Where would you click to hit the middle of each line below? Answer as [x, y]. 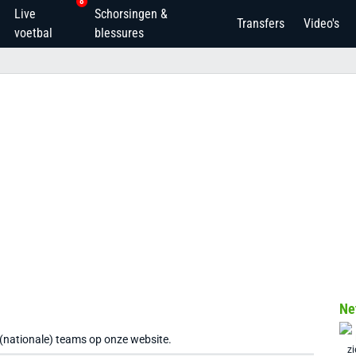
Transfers [261, 23]
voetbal [33, 33]
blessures [120, 33]
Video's [321, 23]
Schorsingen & [132, 14]
